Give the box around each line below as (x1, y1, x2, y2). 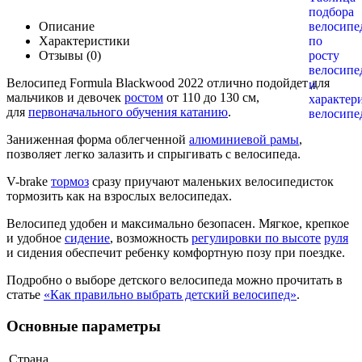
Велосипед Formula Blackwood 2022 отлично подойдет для (6, 75, 330, 90)
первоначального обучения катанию (28, 104, 228, 119)
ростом (124, 90, 163, 104)
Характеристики (39, 33, 130, 48)
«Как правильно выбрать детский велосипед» (44, 287, 297, 301)
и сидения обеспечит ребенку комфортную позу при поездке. (6, 245, 351, 259)
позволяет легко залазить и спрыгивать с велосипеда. (6, 146, 301, 161)
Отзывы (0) (39, 48, 101, 62)
